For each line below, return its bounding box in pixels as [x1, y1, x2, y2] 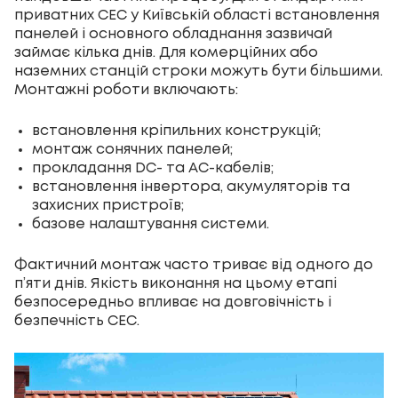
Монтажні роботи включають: [14, 84, 238, 98]
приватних [14, 9, 98, 23]
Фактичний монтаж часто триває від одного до [14, 259, 373, 273]
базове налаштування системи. [32, 218, 269, 232]
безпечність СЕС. [14, 314, 139, 329]
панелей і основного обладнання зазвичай [14, 28, 332, 42]
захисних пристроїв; [32, 199, 184, 213]
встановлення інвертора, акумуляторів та [32, 180, 350, 195]
